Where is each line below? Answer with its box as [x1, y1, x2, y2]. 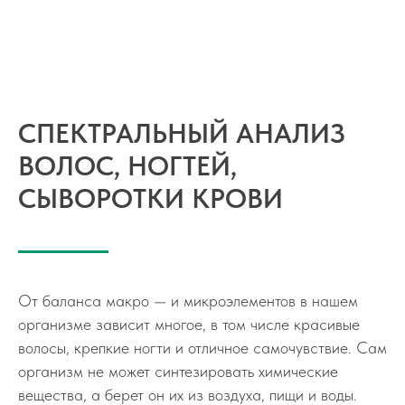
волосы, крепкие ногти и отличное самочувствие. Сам [18, 338, 387, 358]
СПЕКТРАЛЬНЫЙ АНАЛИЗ [18, 117, 345, 150]
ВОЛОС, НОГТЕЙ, [18, 149, 237, 183]
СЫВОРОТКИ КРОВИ [18, 182, 283, 215]
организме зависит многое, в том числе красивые [18, 315, 360, 334]
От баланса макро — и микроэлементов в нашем [18, 291, 358, 311]
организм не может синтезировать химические [18, 362, 338, 381]
